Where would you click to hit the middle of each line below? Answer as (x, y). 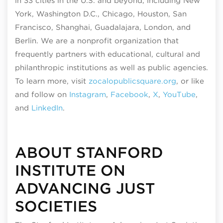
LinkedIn (47, 108)
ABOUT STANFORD (89, 152)
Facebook (129, 94)
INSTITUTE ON (70, 170)
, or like (190, 81)
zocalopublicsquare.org (132, 81)
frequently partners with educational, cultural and (108, 54)
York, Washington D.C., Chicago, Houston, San (101, 14)
